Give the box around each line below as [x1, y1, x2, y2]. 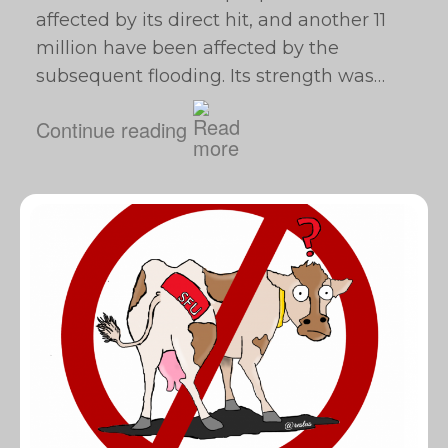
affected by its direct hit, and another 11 [36, 9, 386, 31]
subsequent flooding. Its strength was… [36, 65, 385, 87]
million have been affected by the [36, 37, 339, 59]
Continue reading [36, 114, 187, 144]
